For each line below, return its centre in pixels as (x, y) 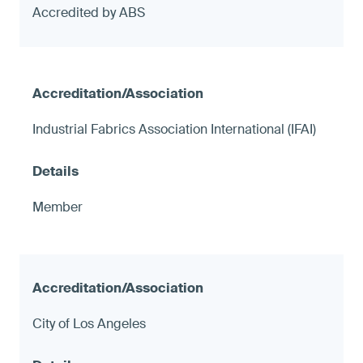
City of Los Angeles (89, 323)
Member (58, 207)
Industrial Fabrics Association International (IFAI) (174, 129)
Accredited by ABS (89, 12)
